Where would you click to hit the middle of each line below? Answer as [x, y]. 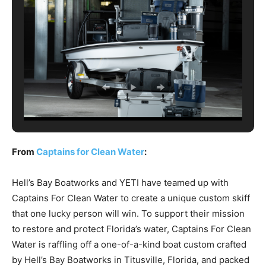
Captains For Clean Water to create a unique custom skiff [131, 198]
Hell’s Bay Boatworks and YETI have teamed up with [120, 183]
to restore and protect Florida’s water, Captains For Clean [132, 229]
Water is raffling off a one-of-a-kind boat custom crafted [129, 245]
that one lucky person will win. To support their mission [128, 214]
